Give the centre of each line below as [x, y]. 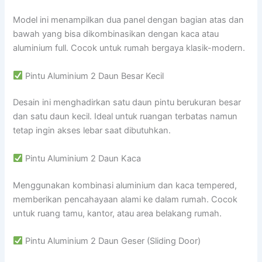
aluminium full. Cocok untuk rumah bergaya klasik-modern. [129, 48]
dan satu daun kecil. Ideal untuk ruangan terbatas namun [125, 117]
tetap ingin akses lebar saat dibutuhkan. [92, 131]
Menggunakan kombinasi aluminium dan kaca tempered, [125, 185]
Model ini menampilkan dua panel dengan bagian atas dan [129, 20]
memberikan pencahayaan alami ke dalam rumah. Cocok [125, 199]
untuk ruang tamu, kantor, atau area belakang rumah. [118, 213]
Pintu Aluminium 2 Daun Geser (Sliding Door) [112, 241]
